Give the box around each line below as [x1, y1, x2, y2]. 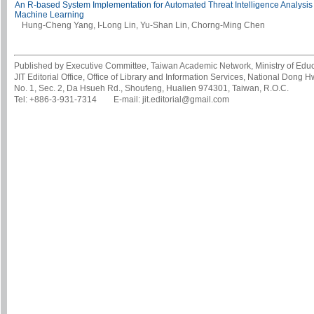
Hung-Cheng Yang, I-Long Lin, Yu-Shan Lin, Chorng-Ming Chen [22, 20, 265, 31]
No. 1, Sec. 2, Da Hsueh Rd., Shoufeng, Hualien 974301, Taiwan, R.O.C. [14, 83, 289, 94]
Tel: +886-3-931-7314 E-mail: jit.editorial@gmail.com [14, 95, 229, 105]
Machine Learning [15, 10, 84, 20]
